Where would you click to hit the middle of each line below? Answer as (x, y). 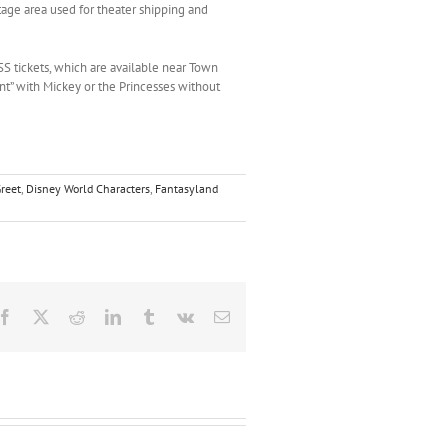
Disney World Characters (88, 188)
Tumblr (178, 316)
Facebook (42, 316)
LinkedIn (148, 316)
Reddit (104, 316)
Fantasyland (186, 188)
